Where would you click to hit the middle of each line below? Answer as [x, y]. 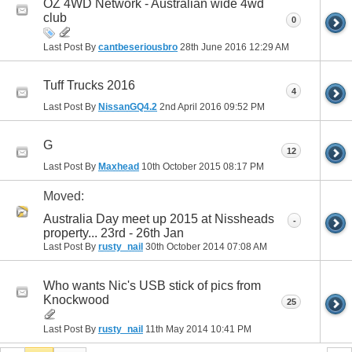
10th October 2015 [181, 167]
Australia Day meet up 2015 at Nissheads [159, 219]
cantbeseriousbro [138, 48]
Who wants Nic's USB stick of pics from [152, 285]
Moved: [64, 196]
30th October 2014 [185, 247]
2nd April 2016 [191, 107]
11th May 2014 [177, 329]
